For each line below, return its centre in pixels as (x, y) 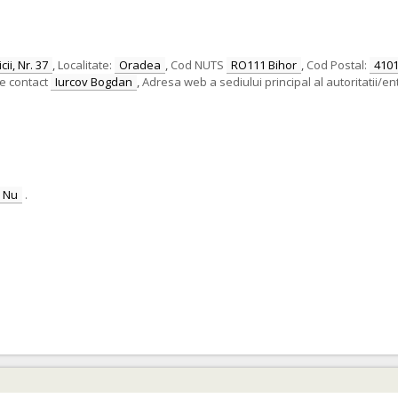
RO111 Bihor (264, 65)
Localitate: (85, 65)
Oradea (140, 65)
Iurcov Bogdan (94, 82)
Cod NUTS (197, 65)
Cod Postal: (337, 65)
